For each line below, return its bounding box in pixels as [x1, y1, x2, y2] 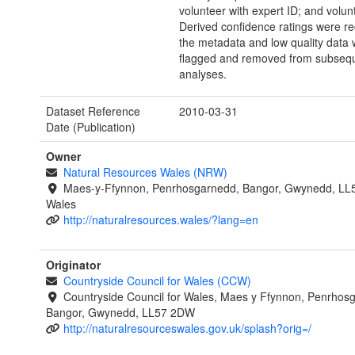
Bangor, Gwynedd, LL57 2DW [46, 304, 195, 321]
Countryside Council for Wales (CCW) [63, 273, 251, 289]
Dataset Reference [46, 103, 140, 120]
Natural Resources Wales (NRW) [63, 164, 227, 181]
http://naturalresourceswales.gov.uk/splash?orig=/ [63, 320, 311, 337]
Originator [46, 257, 101, 273]
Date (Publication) [46, 119, 136, 136]
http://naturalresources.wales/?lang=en [63, 212, 258, 228]
